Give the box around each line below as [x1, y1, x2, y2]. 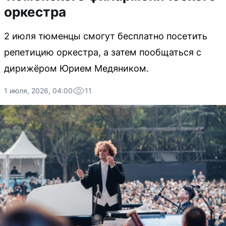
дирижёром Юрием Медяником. [4, 63, 149, 74]
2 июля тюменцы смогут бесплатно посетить [4, 31, 207, 41]
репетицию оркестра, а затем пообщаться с [4, 47, 201, 58]
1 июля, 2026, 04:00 [4, 86, 73, 95]
